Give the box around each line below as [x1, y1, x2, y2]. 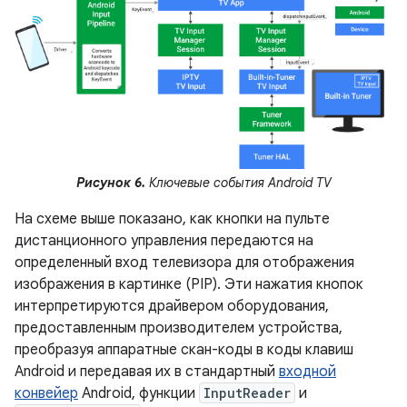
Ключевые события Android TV [144, 174, 332, 191]
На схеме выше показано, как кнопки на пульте [15, 209, 330, 228]
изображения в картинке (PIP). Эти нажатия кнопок [15, 274, 363, 293]
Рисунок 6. [75, 174, 145, 191]
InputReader [203, 383, 291, 402]
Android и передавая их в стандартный [15, 362, 279, 381]
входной [279, 362, 336, 381]
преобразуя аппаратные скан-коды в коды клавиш [15, 340, 353, 359]
